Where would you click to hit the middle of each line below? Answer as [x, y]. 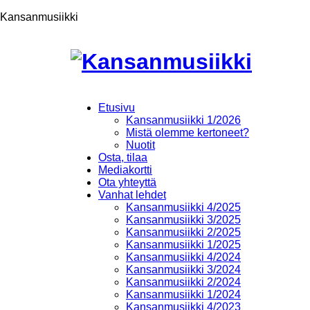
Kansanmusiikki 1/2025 [183, 244]
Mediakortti [125, 170]
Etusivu [117, 107]
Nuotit [140, 145]
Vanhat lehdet [132, 194]
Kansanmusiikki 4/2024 [183, 257]
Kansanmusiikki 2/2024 [183, 282]
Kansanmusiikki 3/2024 [183, 269]
